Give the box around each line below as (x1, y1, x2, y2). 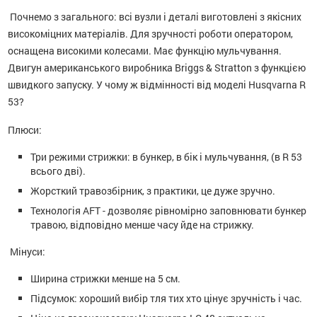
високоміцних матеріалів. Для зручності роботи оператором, (8, 26, 294, 40)
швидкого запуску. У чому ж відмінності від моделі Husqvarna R (8, 77, 306, 91)
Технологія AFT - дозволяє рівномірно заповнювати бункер (30, 203, 307, 217)
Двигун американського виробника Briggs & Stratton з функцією (8, 60, 306, 74)
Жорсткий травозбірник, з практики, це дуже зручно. (30, 183, 276, 197)
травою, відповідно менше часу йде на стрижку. (30, 217, 261, 231)
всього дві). (30, 163, 86, 178)
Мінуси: (8, 244, 46, 258)
